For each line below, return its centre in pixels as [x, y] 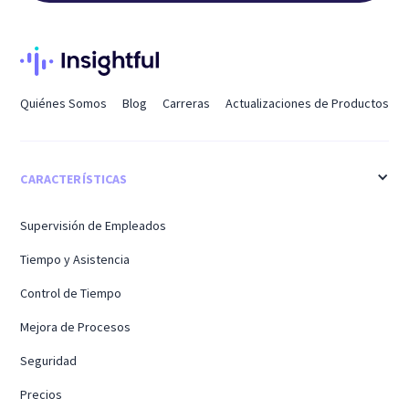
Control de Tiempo [71, 293]
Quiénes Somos [64, 103]
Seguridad [49, 360]
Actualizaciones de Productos [307, 103]
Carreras [186, 103]
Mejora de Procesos [76, 326]
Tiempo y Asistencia [75, 259]
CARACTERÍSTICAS [74, 178]
